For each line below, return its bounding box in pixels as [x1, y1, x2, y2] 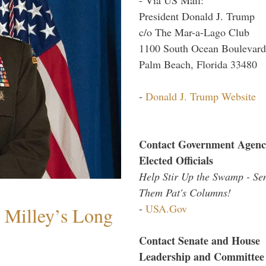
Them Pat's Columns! [139, 185, 231, 199]
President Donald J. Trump [139, 8, 255, 23]
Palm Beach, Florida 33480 [139, 56, 257, 71]
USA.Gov [145, 201, 187, 216]
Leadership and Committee [139, 248, 264, 264]
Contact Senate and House [139, 232, 260, 248]
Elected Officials [139, 152, 213, 168]
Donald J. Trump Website [145, 88, 256, 103]
